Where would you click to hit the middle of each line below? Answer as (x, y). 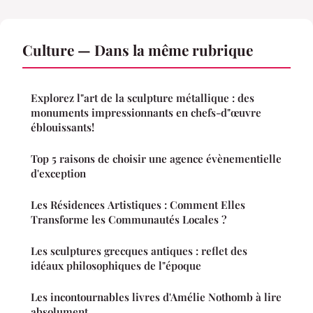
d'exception (58, 173)
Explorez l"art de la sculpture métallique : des (143, 97)
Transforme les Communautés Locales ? (129, 219)
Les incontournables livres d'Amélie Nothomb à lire (156, 297)
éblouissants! (63, 127)
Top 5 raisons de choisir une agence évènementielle (156, 158)
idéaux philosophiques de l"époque (116, 265)
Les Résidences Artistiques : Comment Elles (138, 204)
